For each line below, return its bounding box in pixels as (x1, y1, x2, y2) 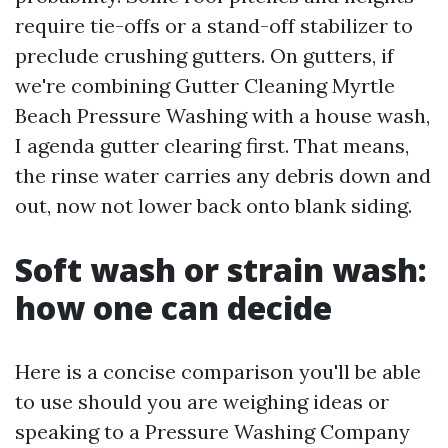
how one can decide (15, 286, 332, 329)
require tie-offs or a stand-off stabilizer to (15, 13, 413, 38)
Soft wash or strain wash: (15, 248, 427, 291)
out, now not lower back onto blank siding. (15, 193, 412, 218)
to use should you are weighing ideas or (15, 389, 389, 414)
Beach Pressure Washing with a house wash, (15, 103, 430, 128)
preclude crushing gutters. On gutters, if (15, 43, 394, 68)
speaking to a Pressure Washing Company (15, 419, 410, 444)
